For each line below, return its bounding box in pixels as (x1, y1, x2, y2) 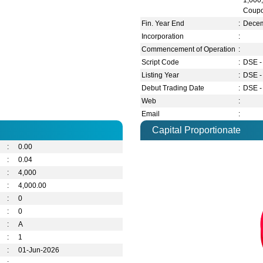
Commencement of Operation (141, 45, 236, 54)
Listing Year (141, 71, 180, 80)
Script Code (141, 58, 180, 67)
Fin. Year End (141, 19, 185, 28)
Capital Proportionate (152, 125, 241, 136)
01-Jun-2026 (18, 246, 60, 255)
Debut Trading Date (141, 84, 205, 93)
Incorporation (141, 32, 184, 41)
